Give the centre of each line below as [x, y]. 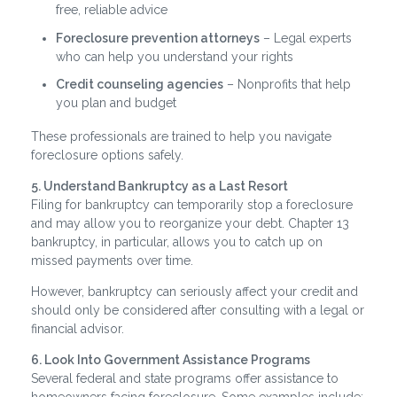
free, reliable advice [112, 10]
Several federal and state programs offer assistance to [185, 378]
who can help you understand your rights [175, 56]
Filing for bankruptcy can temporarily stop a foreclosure [192, 204]
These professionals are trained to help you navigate [181, 136]
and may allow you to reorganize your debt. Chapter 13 [190, 223]
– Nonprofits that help [287, 85]
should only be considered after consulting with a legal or [198, 310]
